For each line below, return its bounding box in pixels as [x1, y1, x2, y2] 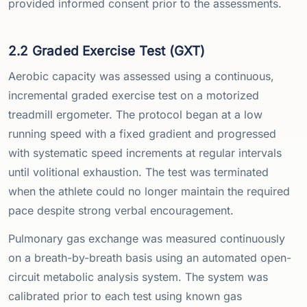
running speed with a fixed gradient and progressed [8, 126, 276, 140]
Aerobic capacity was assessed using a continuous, [8, 69, 274, 83]
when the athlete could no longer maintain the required [8, 184, 290, 198]
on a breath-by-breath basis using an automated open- [8, 250, 291, 265]
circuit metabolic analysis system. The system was [8, 269, 268, 284]
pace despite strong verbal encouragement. [8, 203, 234, 217]
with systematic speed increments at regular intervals [8, 145, 282, 160]
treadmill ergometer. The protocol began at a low [8, 107, 262, 121]
